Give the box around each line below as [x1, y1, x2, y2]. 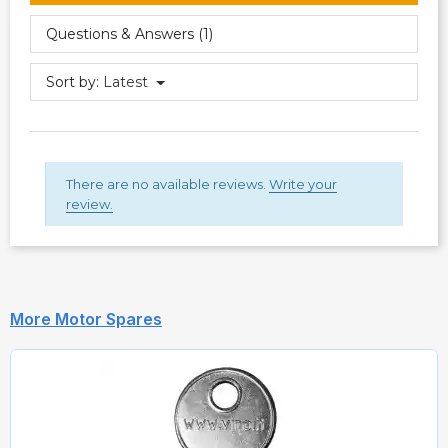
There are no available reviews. [66, 175, 269, 192]
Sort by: [46, 72, 99, 91]
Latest [103, 72, 148, 91]
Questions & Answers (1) [46, 24, 213, 43]
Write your [269, 175, 337, 192]
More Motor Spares [10, 308, 162, 329]
